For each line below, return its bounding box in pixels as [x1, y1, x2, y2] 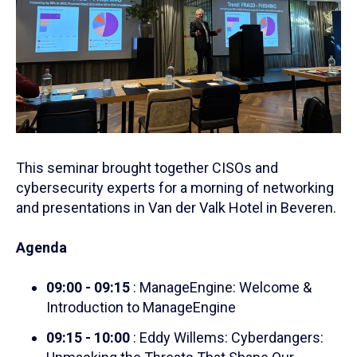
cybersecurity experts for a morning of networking [16, 179, 334, 197]
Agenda [16, 239, 67, 257]
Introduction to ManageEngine [45, 299, 236, 316]
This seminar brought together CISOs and [16, 159, 278, 177]
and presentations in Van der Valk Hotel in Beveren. [16, 199, 336, 217]
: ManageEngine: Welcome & [129, 279, 312, 296]
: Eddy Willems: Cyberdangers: [129, 328, 324, 346]
